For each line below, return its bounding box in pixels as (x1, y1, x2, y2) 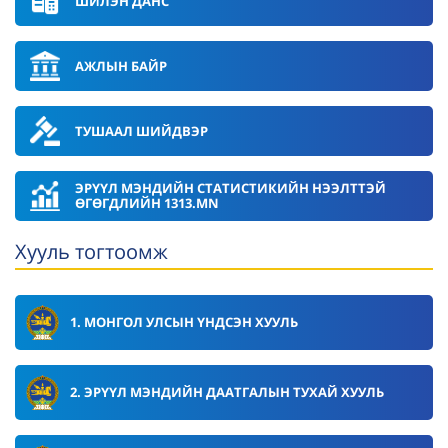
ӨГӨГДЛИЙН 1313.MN (75, 194, 219, 212)
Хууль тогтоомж (15, 238, 168, 265)
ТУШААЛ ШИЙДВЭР (75, 121, 208, 140)
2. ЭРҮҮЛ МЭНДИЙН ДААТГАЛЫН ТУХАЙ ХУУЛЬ (70, 383, 384, 401)
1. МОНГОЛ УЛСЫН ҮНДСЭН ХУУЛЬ (70, 313, 298, 331)
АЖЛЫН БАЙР (75, 56, 167, 75)
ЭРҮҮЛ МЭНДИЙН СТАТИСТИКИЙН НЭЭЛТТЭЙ (75, 179, 386, 197)
